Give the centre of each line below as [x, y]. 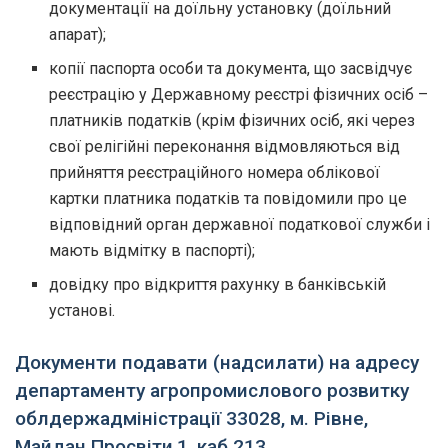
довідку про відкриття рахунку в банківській [218, 284]
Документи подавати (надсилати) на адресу [217, 363]
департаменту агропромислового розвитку [212, 391]
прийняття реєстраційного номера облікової [215, 172]
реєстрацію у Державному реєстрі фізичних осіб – [239, 94]
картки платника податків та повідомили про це [228, 198]
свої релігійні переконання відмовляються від [225, 146]
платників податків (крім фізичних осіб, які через [232, 120]
